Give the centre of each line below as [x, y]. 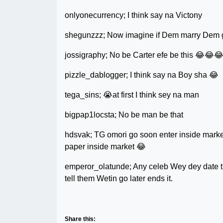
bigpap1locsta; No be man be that [124, 114]
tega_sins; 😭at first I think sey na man [132, 95]
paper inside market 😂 [105, 146]
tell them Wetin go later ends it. [119, 178]
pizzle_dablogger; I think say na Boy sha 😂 [142, 75]
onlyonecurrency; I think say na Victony [133, 15]
